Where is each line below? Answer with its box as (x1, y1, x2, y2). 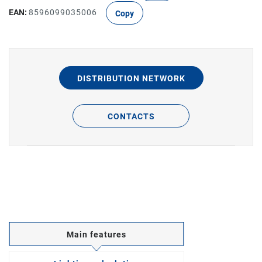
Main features (67, 230, 126, 239)
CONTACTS (107, 112, 155, 121)
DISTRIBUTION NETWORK (77, 74, 185, 83)
